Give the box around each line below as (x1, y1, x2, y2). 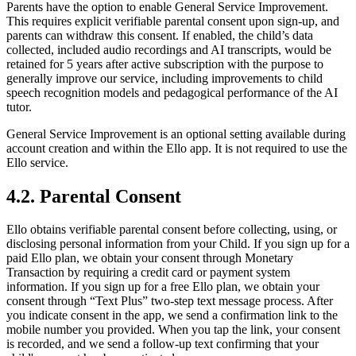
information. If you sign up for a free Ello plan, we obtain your (6, 280, 319, 294)
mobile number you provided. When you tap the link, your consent (6, 323, 340, 337)
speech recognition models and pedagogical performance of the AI (6, 85, 338, 99)
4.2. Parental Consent (6, 185, 181, 207)
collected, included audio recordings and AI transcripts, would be (6, 42, 331, 56)
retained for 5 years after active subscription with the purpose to (6, 56, 323, 71)
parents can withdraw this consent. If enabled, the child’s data (6, 28, 313, 42)
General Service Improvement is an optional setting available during (6, 126, 346, 141)
